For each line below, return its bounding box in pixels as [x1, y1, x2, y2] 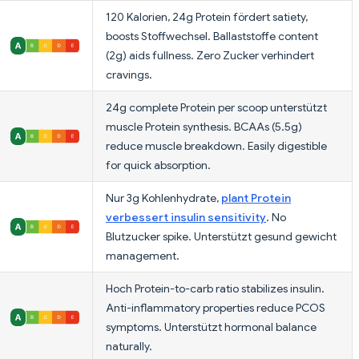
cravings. [106, 67, 152, 82]
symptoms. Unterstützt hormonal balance [106, 319, 317, 334]
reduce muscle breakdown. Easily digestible [106, 138, 327, 153]
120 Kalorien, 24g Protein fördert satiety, [106, 9, 308, 24]
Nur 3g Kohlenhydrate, [106, 190, 221, 205]
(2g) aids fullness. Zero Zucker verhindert [106, 47, 314, 63]
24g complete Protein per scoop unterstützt [106, 99, 327, 115]
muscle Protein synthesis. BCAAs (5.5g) [106, 119, 302, 134]
